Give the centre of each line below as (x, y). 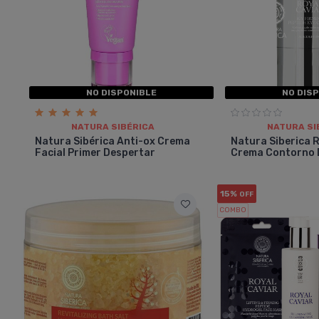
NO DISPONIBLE (122, 92)
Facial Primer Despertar (95, 152)
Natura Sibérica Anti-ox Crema (113, 141)
